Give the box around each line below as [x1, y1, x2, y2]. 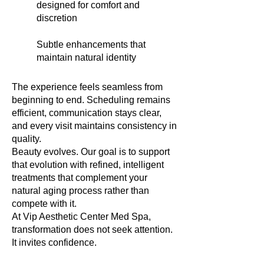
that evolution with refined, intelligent [12, 160, 164, 170]
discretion [37, 13, 77, 23]
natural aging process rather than [12, 186, 149, 196]
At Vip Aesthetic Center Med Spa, [12, 212, 151, 222]
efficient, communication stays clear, [12, 108, 161, 118]
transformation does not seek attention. [12, 225, 173, 235]
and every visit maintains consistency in [12, 121, 177, 131]
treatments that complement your [12, 173, 147, 183]
